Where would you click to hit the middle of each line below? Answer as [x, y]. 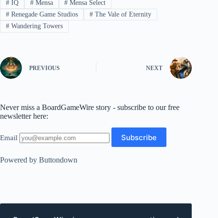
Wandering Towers [36, 26]
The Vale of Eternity [122, 15]
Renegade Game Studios [43, 15]
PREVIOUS [45, 68]
